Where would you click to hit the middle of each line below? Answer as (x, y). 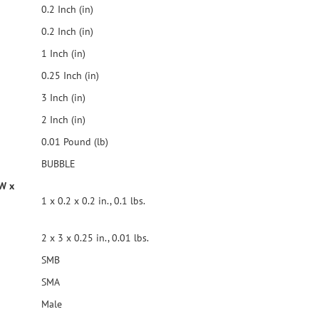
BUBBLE (58, 164)
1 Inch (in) (62, 53)
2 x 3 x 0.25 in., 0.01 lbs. (94, 238)
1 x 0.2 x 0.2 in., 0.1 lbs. (92, 201)
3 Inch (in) (62, 98)
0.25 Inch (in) (69, 75)
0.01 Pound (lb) (73, 142)
